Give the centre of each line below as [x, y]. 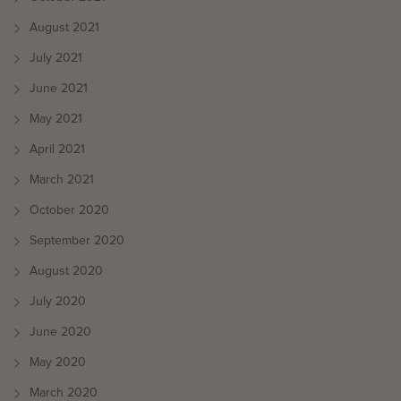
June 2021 [59, 88]
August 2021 [64, 27]
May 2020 [58, 362]
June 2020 [60, 332]
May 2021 [56, 119]
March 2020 [64, 392]
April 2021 [57, 149]
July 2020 [58, 301]
